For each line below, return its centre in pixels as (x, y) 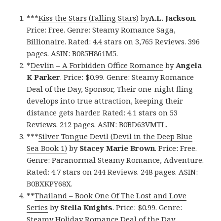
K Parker (44, 77)
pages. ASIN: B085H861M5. (73, 53)
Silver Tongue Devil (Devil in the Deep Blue (116, 136)
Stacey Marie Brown (117, 148)
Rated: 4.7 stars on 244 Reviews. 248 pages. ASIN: (112, 171)
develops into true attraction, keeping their (105, 100)
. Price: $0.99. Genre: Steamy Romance (127, 77)
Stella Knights (87, 207)
